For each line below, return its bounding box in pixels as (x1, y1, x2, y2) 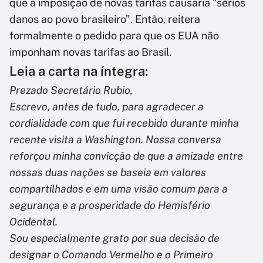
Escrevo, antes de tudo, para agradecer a (9, 100, 204, 113)
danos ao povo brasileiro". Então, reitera (9, 13, 200, 26)
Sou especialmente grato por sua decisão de (9, 232, 220, 245)
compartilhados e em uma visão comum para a (9, 183, 228, 195)
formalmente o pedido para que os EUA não (9, 29, 219, 42)
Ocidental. (9, 215, 58, 228)
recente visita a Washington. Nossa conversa (9, 133, 221, 146)
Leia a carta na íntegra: (9, 63, 148, 79)
